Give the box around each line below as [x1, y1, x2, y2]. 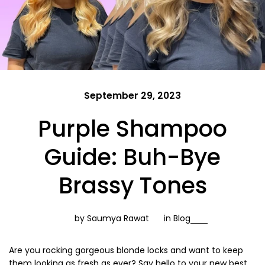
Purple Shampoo [38, 113, 227, 145]
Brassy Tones [58, 170, 207, 202]
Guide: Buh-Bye [44, 141, 221, 173]
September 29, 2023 [84, 89, 181, 102]
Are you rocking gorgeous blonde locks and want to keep [9, 244, 243, 257]
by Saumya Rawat [75, 212, 149, 225]
